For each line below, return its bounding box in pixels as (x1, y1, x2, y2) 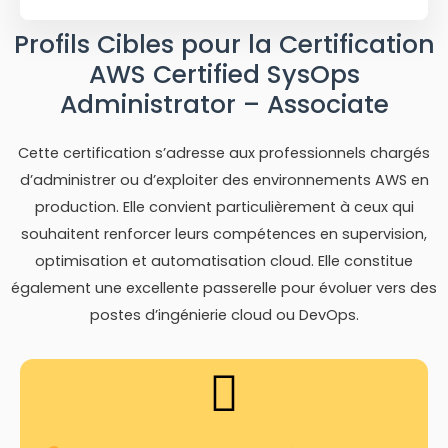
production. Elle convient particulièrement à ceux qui (34, 197, 414, 218)
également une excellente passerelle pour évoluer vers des (11, 278, 437, 299)
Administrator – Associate (59, 87, 389, 123)
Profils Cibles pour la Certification (13, 27, 435, 63)
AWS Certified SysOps (88, 57, 360, 93)
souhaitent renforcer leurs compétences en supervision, (21, 224, 427, 245)
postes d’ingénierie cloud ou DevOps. (89, 305, 359, 326)
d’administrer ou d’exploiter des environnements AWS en (19, 170, 429, 191)
